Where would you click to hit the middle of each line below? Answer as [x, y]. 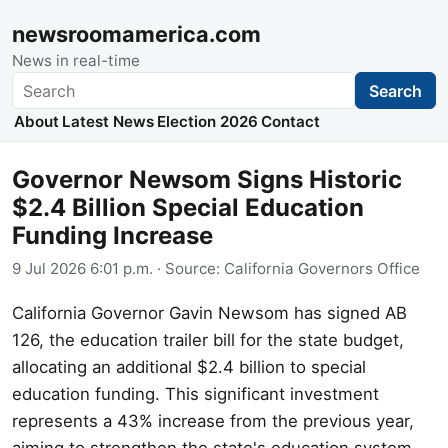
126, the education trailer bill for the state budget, [208, 339]
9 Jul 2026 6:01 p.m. [82, 268]
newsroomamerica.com [136, 34]
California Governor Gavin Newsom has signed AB [209, 312]
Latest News [107, 122]
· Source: [188, 268]
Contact [291, 122]
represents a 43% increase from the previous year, [213, 420]
